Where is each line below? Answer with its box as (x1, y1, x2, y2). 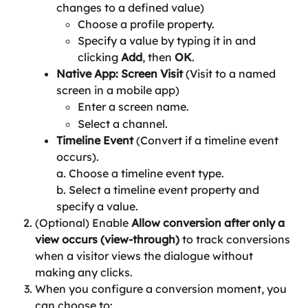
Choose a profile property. (78, 16, 214, 31)
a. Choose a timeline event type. (56, 166, 224, 181)
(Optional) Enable (35, 216, 131, 230)
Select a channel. (78, 116, 168, 131)
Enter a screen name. (78, 100, 189, 114)
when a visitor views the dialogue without (35, 249, 256, 263)
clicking (78, 50, 121, 65)
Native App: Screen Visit (56, 67, 186, 81)
